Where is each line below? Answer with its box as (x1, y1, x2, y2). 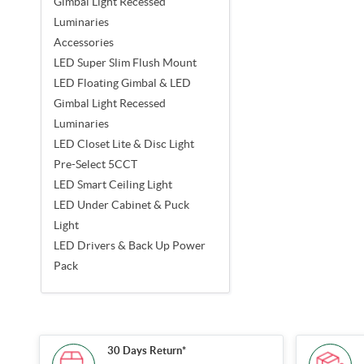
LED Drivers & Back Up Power (54, 238, 206, 252)
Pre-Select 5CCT (54, 157, 137, 171)
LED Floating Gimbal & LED (54, 76, 191, 89)
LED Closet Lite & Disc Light (54, 136, 194, 150)
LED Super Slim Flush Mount (54, 55, 197, 69)
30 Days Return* (106, 344, 186, 357)
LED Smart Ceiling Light (54, 177, 172, 191)
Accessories (54, 35, 114, 49)
